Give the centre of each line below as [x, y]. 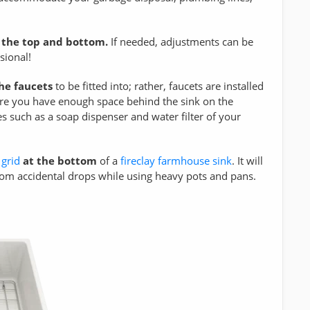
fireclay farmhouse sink [176, 160]
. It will [247, 160]
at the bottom [60, 160]
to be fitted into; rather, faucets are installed [158, 85]
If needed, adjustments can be [181, 41]
